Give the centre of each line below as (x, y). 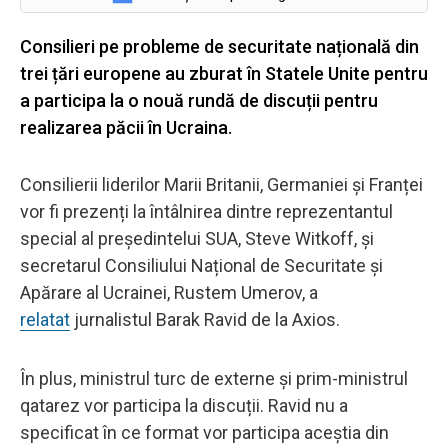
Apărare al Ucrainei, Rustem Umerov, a (169, 292)
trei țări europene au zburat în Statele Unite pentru (224, 73)
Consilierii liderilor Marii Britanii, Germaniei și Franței (221, 184)
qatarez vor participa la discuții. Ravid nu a (184, 405)
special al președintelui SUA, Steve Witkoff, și (197, 238)
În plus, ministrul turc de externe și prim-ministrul (214, 378)
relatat (45, 319)
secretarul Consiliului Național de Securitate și (201, 265)
